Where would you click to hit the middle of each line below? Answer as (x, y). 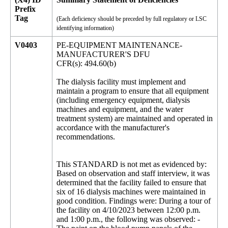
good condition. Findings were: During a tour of (134, 201)
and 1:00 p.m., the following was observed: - (128, 219)
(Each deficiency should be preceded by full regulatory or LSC (132, 19)
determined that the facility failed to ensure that (131, 182)
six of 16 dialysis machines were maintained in (131, 192)
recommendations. (86, 137)
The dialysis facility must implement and (121, 82)
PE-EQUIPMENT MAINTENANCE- (119, 45)
